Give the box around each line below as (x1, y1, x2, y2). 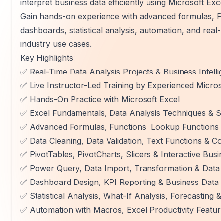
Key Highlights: (20, 53, 75, 63)
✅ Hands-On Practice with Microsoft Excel (20, 94, 180, 104)
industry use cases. (20, 39, 92, 49)
